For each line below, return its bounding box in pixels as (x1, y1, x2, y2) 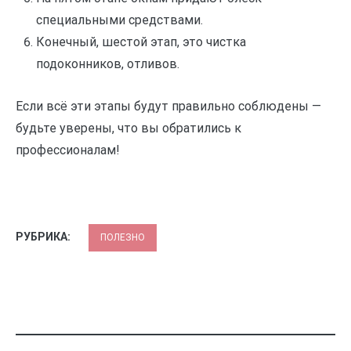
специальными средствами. (35, 13, 203, 28)
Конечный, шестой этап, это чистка (35, 34, 246, 50)
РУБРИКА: (16, 230, 73, 243)
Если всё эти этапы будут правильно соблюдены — (16, 98, 321, 114)
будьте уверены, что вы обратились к (16, 120, 241, 136)
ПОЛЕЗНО (100, 231, 145, 243)
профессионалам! (16, 142, 120, 157)
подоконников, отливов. (35, 56, 179, 72)
